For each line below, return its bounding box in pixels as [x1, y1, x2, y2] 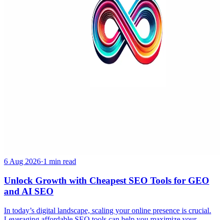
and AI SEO [4, 186, 54, 196]
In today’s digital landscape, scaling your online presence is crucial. [4, 206, 211, 215]
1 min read [43, 157, 76, 166]
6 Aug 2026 [4, 157, 41, 166]
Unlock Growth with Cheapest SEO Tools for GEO [4, 175, 209, 186]
